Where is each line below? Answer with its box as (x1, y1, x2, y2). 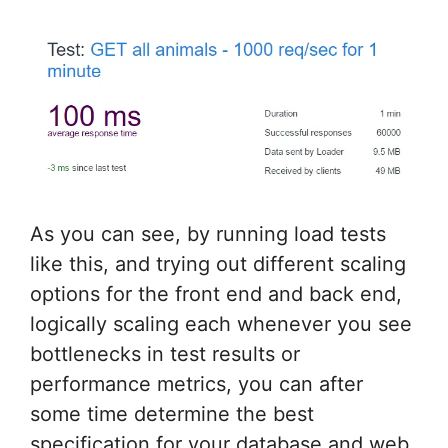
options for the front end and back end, (30, 282, 402, 307)
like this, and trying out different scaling (30, 252, 406, 277)
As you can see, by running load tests (30, 222, 386, 247)
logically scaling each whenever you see (30, 312, 412, 337)
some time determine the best (30, 402, 314, 427)
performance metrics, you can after (30, 372, 363, 397)
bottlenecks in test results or (30, 342, 300, 367)
